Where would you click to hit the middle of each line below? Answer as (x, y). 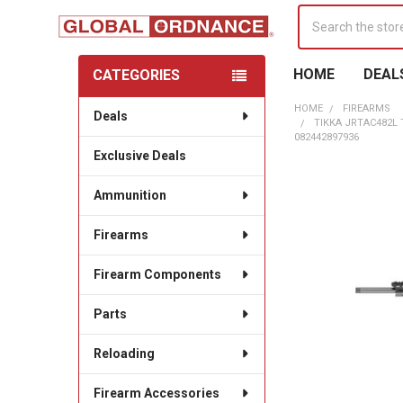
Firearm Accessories (156, 393)
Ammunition (130, 195)
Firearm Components (157, 274)
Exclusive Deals (139, 155)
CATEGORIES (136, 75)
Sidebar (110, 94)
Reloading (124, 353)
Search (318, 13)
